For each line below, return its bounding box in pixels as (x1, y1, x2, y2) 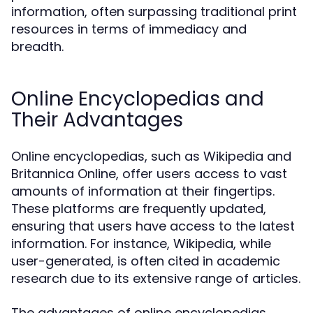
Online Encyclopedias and (11, 85, 264, 112)
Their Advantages (11, 106, 183, 133)
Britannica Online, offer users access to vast (11, 165, 287, 182)
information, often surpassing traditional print (11, 3, 297, 20)
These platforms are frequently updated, (11, 200, 266, 217)
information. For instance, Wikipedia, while (11, 235, 271, 252)
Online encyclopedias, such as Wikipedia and (11, 147, 291, 165)
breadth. (11, 38, 64, 55)
